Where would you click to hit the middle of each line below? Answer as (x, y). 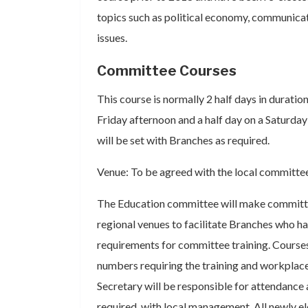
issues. (112, 37)
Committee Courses (167, 71)
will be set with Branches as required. (183, 140)
